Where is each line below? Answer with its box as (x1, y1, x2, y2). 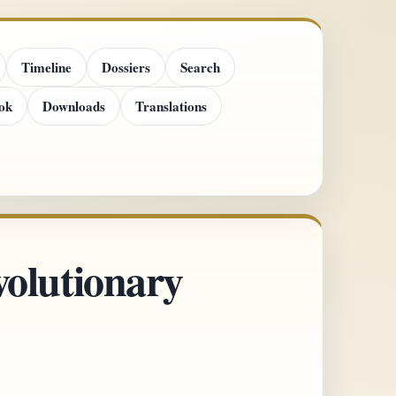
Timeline (21, 57, 72, 77)
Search (180, 57, 221, 77)
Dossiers (102, 57, 151, 77)
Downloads (42, 95, 106, 116)
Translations (135, 95, 208, 116)
